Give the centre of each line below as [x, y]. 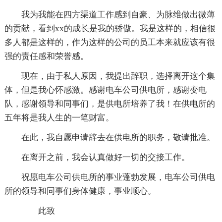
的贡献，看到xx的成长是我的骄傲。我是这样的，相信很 [110, 29]
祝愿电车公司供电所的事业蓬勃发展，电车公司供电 [118, 177]
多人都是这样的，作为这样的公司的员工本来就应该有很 [110, 43]
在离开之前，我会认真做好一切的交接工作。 [105, 158]
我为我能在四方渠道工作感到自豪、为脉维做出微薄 [118, 15]
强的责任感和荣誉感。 [46, 56]
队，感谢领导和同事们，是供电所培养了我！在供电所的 [110, 104]
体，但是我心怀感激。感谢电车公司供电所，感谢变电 [105, 90]
